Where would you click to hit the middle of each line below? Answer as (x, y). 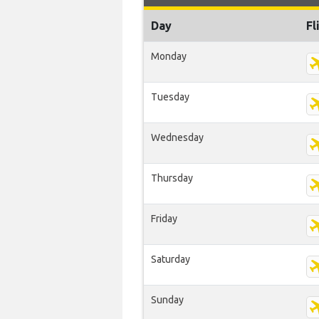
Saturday (171, 259)
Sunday (167, 300)
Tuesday (170, 97)
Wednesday (177, 137)
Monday (169, 56)
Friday (164, 219)
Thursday (172, 178)
